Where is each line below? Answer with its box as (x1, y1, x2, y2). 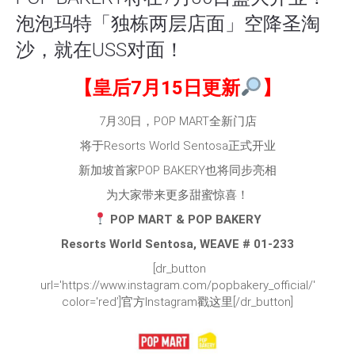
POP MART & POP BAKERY (107, 212, 262, 227)
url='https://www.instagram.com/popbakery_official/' (40, 277, 315, 292)
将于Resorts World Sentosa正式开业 (79, 138, 276, 153)
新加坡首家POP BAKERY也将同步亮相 (78, 162, 277, 177)
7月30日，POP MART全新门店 (98, 113, 257, 128)
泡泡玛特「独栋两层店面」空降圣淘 (16, 12, 320, 35)
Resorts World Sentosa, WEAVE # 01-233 (61, 236, 294, 251)
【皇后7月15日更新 (74, 76, 241, 99)
